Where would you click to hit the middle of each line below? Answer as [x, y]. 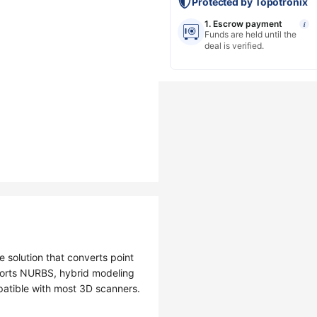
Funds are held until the [250, 34]
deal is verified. [234, 46]
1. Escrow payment [243, 24]
